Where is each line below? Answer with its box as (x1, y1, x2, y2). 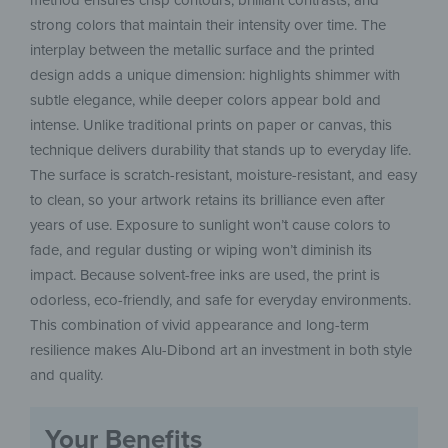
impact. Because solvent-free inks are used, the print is (30, 266, 380, 285)
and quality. (30, 366, 103, 385)
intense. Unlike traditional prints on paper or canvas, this (30, 116, 392, 135)
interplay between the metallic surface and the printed (30, 41, 375, 60)
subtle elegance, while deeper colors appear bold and (30, 91, 381, 110)
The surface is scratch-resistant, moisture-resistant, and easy (30, 166, 417, 185)
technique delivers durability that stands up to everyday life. (30, 141, 411, 160)
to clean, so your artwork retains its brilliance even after (30, 191, 385, 210)
